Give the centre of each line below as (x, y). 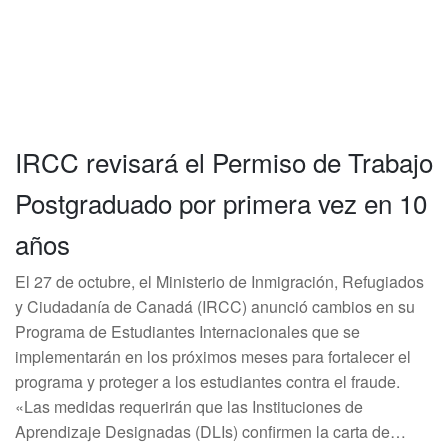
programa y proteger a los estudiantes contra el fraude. (207, 381)
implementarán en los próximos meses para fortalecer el (213, 356)
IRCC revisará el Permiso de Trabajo (224, 161)
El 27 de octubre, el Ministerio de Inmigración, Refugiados (219, 281)
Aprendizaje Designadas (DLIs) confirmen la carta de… (210, 431)
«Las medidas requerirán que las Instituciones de (189, 406)
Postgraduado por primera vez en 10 (221, 202)
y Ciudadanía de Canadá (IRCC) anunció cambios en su (215, 306)
